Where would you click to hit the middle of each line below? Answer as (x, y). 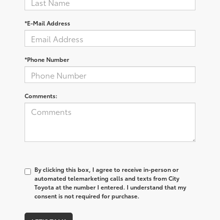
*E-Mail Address (47, 23)
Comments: (41, 96)
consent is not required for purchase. (87, 196)
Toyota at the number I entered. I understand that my (110, 187)
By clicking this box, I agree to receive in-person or (107, 169)
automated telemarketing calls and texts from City (107, 178)
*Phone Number (47, 59)
